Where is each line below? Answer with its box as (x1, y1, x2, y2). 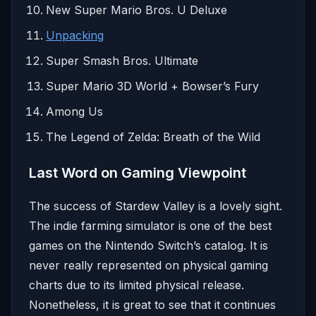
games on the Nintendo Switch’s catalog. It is (29, 238, 268, 253)
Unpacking (46, 28, 104, 42)
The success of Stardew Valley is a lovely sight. (29, 198, 286, 213)
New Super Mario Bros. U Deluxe (46, 2, 227, 17)
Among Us (46, 104, 103, 119)
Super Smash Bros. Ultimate (46, 53, 198, 68)
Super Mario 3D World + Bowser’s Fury (46, 78, 259, 93)
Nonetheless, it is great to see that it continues (29, 297, 276, 312)
